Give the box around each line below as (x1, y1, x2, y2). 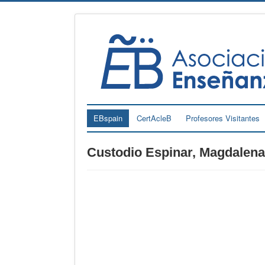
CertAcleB (137, 112, 172, 124)
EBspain (93, 112, 122, 124)
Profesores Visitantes (186, 112, 260, 124)
